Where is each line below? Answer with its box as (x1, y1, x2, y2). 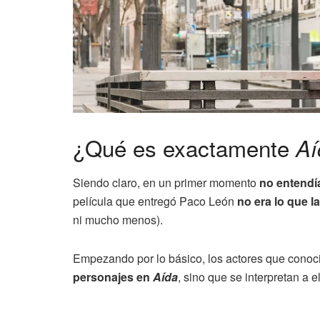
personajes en (73, 269, 153, 286)
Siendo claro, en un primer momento (73, 174, 259, 191)
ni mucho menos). (73, 211, 163, 229)
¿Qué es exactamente (73, 131, 296, 164)
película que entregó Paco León (73, 193, 237, 210)
